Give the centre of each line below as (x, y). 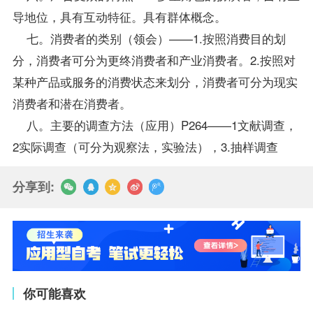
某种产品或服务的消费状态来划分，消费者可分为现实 (155, 81)
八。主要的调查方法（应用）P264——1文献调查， (154, 124)
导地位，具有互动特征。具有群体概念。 (119, 16)
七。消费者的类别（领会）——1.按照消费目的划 (149, 38)
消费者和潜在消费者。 (72, 103)
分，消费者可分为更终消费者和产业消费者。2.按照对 (154, 59)
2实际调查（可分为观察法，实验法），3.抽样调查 (147, 146)
